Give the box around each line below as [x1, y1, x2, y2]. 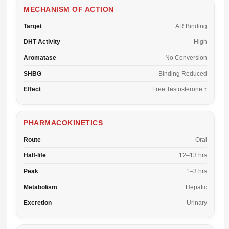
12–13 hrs [179, 152, 207, 159]
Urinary [187, 199, 207, 207]
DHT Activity [24, 38, 60, 45]
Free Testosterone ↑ [152, 86, 207, 93]
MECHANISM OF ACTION [24, 5, 114, 13]
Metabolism [24, 184, 57, 191]
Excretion [24, 199, 52, 207]
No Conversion [165, 54, 207, 61]
